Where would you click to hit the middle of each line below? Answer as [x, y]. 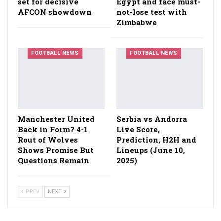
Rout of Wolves [48, 139]
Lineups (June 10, [151, 150]
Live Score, [138, 129]
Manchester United [56, 119]
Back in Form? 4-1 [53, 129]
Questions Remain [54, 160]
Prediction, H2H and [156, 139]
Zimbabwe [137, 22]
